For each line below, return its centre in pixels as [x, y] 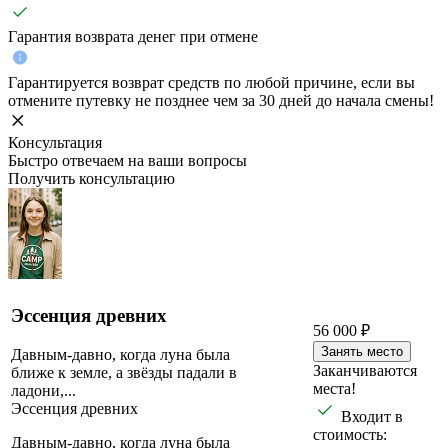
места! [334, 389]
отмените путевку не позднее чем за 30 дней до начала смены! [221, 101]
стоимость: [350, 435]
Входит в [372, 417]
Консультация [55, 143]
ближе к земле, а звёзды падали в [124, 372]
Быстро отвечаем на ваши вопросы [127, 161]
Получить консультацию [91, 179]
